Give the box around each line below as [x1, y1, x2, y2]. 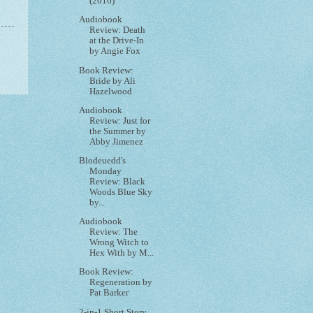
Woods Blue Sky [89, 187, 153, 197]
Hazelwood [89, 86, 133, 96]
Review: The [89, 227, 138, 238]
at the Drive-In [89, 36, 145, 46]
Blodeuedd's [79, 156, 126, 166]
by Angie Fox [89, 46, 141, 57]
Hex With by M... [89, 248, 154, 259]
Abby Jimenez [89, 136, 144, 147]
